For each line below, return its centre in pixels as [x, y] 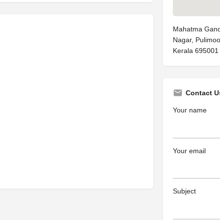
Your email [189, 151]
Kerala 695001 [195, 51]
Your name [190, 110]
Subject [184, 191]
